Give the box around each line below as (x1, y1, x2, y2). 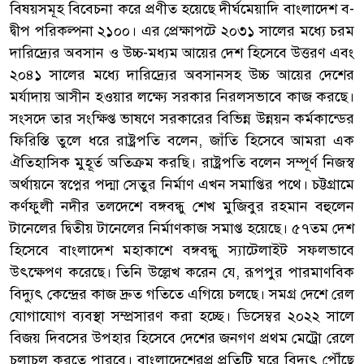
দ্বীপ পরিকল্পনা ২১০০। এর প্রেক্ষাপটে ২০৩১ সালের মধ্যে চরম (10, 21, 354, 40)
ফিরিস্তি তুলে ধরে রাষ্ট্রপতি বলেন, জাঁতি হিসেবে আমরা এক (10, 131, 354, 149)
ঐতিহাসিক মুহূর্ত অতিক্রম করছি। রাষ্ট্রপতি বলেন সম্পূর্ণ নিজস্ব (10, 153, 354, 171)
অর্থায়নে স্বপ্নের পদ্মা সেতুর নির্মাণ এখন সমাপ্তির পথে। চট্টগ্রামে (10, 175, 354, 193)
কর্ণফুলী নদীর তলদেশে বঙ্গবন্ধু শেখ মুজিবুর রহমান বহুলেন (10, 197, 354, 215)
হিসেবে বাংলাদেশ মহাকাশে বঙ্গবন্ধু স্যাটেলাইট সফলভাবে (10, 240, 354, 259)
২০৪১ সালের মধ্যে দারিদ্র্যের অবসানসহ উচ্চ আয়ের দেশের (10, 65, 354, 84)
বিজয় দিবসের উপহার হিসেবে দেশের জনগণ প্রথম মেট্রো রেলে (10, 328, 354, 347)
